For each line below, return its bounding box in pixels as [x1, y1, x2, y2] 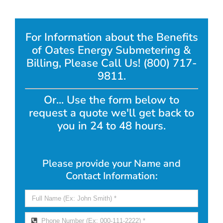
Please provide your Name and [42, 156, 181, 170]
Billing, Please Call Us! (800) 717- [26, 56, 197, 71]
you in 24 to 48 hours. [57, 118, 166, 133]
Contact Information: [65, 169, 158, 183]
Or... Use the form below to [44, 92, 179, 108]
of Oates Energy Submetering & [32, 43, 191, 58]
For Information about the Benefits [25, 30, 198, 45]
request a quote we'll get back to [29, 105, 194, 120]
